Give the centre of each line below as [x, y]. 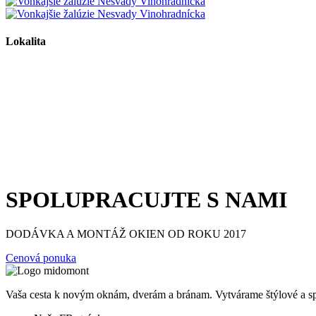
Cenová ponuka [41, 258]
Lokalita [26, 42]
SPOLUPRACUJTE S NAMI [146, 199]
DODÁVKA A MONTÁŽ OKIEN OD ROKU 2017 [126, 234]
